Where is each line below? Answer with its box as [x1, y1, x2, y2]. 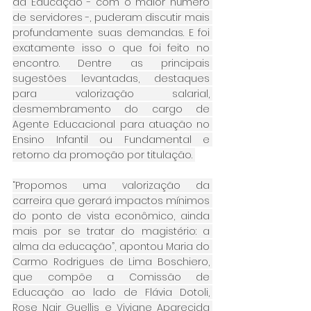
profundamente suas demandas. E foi [12, 25, 210, 40]
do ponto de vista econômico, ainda [12, 208, 210, 223]
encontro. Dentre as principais [12, 56, 210, 70]
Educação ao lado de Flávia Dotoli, [12, 285, 210, 299]
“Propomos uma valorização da [12, 178, 210, 192]
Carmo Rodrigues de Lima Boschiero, [12, 254, 210, 269]
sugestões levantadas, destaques [12, 71, 210, 85]
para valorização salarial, [12, 86, 210, 101]
